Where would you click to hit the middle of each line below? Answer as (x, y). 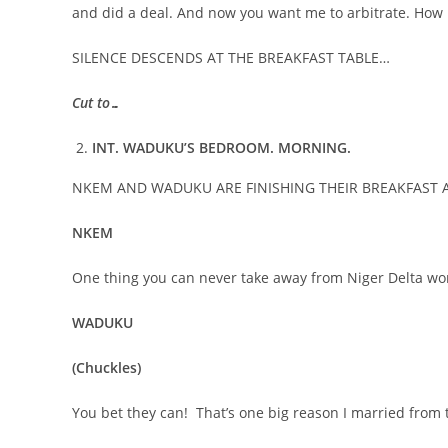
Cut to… (96, 102)
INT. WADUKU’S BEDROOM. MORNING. (221, 147)
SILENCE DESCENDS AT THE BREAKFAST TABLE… (231, 57)
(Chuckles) (106, 367)
